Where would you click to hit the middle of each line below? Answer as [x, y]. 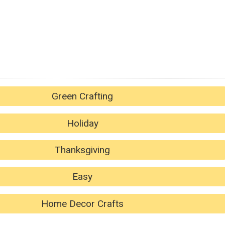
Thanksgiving [82, 150]
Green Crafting [82, 96]
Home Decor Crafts [82, 203]
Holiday [82, 123]
